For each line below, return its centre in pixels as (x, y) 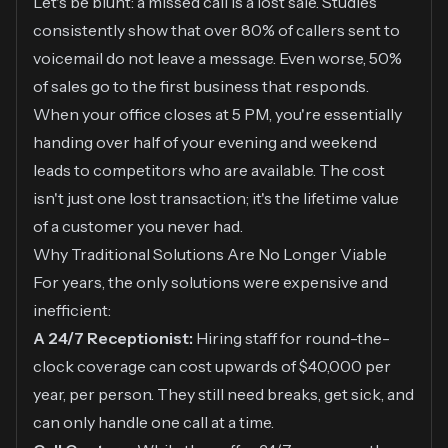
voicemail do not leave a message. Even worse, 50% (217, 58)
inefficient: (72, 310)
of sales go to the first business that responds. (201, 86)
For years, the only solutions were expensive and (210, 282)
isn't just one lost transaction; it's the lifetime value (216, 198)
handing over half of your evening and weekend (205, 142)
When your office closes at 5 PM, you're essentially (217, 114)
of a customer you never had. (138, 226)
